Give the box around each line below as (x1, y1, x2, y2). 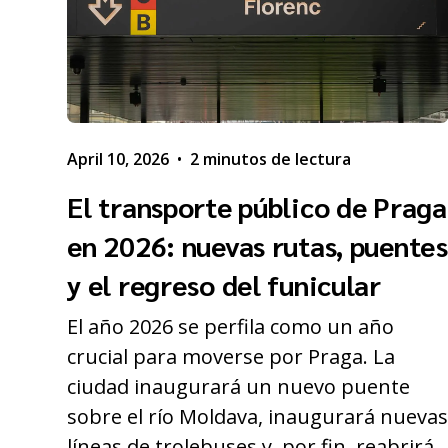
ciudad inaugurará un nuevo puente (67, 372, 411, 400)
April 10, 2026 (67, 147, 170, 170)
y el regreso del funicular (67, 265, 381, 302)
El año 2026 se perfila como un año (67, 312, 395, 340)
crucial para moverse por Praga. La (67, 342, 396, 370)
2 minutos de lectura (190, 147, 352, 170)
